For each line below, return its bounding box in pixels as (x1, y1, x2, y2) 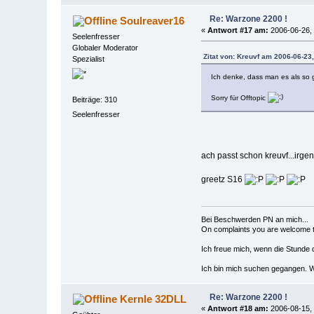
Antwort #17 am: (207, 25, 268, 34)
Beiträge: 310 (72, 95, 118, 104)
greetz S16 (200, 174, 245, 184)
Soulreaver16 (119, 14, 184, 27)
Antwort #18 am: (207, 303, 268, 313)
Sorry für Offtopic (210, 93, 268, 102)
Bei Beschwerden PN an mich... (200, 214, 308, 224)
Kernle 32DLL (119, 292, 186, 305)
